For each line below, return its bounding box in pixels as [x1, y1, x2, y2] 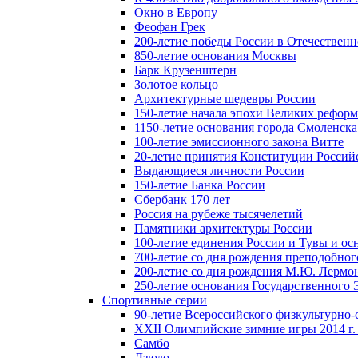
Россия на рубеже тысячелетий [134, 206, 303, 221]
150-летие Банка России [134, 177, 265, 192]
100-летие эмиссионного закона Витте [134, 134, 344, 149]
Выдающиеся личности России [134, 163, 304, 177]
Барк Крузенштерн [134, 62, 237, 77]
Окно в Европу [134, 5, 217, 19]
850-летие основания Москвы [134, 48, 296, 62]
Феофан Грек [134, 19, 205, 34]
